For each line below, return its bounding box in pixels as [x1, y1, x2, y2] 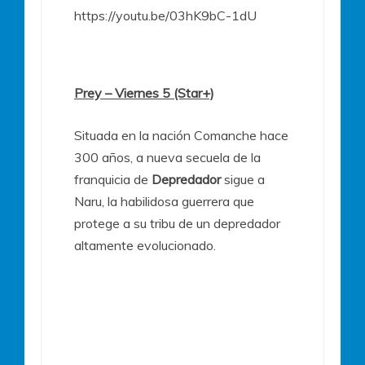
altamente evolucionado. [74, 237, 216, 254]
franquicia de [74, 171, 152, 188]
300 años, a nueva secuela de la [74, 149, 261, 166]
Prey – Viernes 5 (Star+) [74, 85, 214, 102]
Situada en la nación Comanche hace [74, 127, 288, 144]
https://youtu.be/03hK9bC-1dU [74, 7, 257, 24]
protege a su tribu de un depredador [74, 215, 280, 232]
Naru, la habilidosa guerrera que [74, 193, 254, 210]
